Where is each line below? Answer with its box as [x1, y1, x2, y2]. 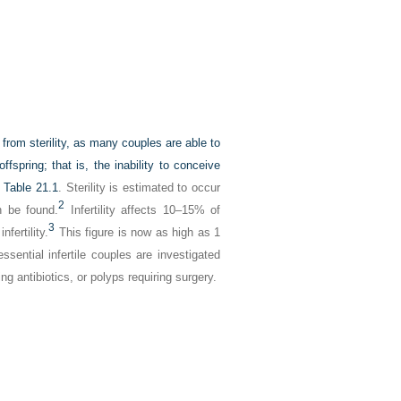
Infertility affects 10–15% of [64, 203, 221, 217]
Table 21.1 [4, 181, 58, 194]
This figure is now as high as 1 [55, 226, 221, 239]
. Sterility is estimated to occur [57, 181, 220, 194]
